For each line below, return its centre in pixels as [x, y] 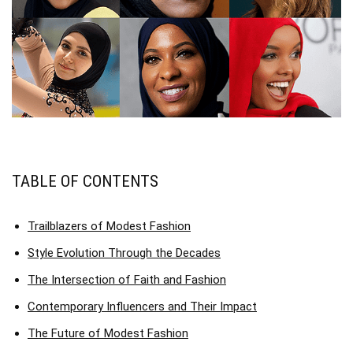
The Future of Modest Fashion [108, 334]
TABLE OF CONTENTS [85, 182]
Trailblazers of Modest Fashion [109, 227]
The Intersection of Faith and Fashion [127, 280]
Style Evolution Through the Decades [124, 253]
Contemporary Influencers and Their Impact [142, 307]
